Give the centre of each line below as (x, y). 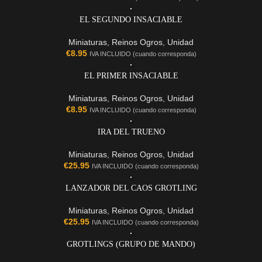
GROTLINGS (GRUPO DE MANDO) (131, 244)
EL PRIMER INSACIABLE (131, 76)
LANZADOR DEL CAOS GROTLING (131, 188)
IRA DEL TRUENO (131, 132)
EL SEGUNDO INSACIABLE (131, 20)
